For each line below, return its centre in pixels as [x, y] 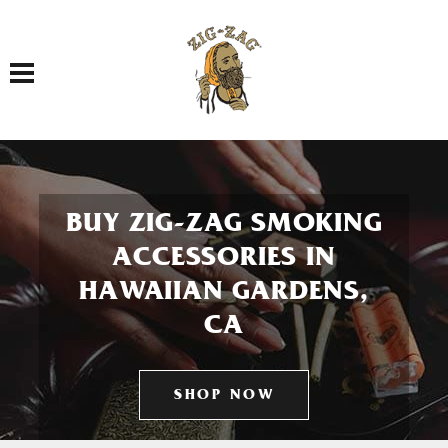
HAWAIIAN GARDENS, [224, 294]
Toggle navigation [54, 61]
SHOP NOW [224, 396]
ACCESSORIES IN [224, 260]
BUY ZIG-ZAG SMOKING [224, 226]
